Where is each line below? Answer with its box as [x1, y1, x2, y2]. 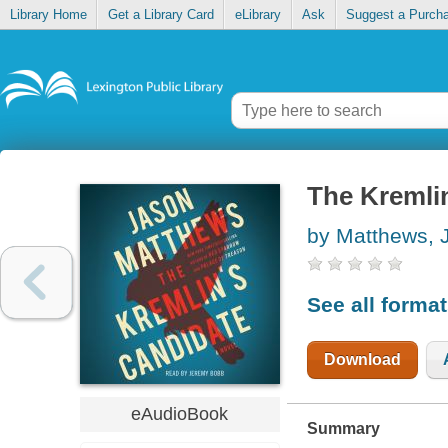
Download [323, 350, 401, 368]
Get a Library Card [107, 7, 214, 23]
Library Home [9, 7, 87, 23]
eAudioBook [131, 403, 229, 424]
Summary [306, 419, 380, 437]
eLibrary [234, 7, 281, 23]
